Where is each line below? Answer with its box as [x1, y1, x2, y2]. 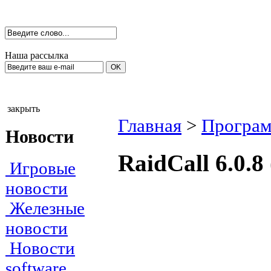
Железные [5, 198, 85, 218]
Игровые [5, 158, 76, 178]
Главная [118, 115, 181, 136]
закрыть [5, 103, 42, 114]
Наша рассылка [5, 50, 68, 60]
